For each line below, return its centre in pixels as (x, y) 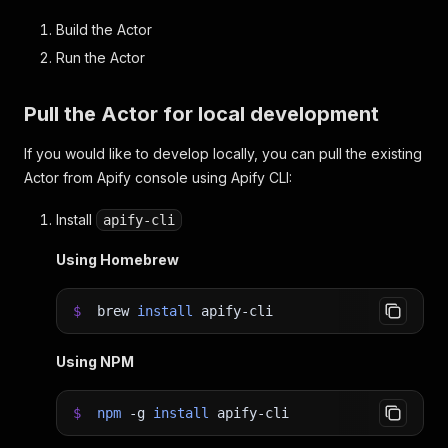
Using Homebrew (117, 260)
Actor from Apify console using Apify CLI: (158, 178)
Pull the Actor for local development (201, 114)
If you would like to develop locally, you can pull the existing (223, 154)
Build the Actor (104, 30)
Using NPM (95, 362)
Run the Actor (100, 58)
